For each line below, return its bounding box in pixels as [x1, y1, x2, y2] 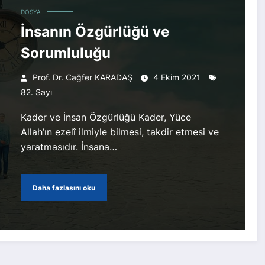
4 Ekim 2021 [153, 72, 201, 83]
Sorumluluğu [20, 44, 111, 62]
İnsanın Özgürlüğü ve [20, 23, 169, 41]
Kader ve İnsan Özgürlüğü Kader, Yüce [20, 111, 191, 124]
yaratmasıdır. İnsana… [20, 141, 117, 153]
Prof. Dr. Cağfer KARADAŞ [32, 72, 132, 83]
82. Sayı [20, 87, 52, 98]
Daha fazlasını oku [32, 183, 95, 192]
